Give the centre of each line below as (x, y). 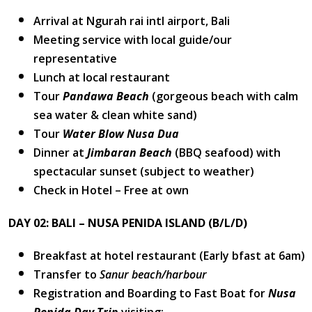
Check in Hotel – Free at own (111, 190)
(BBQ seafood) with (228, 153)
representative (75, 59)
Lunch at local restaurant (102, 78)
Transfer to (67, 275)
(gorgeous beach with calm (225, 96)
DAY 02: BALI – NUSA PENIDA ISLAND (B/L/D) (126, 223)
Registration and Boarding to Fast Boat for (151, 294)
